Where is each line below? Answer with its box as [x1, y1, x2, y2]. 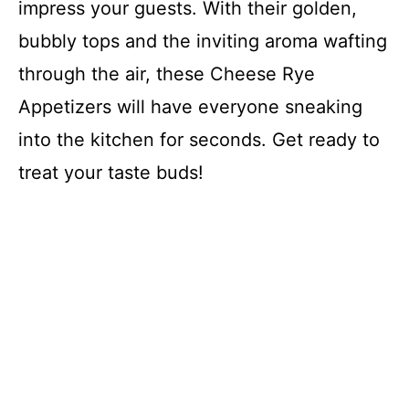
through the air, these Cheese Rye [18, 63, 315, 85]
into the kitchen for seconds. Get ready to [18, 129, 380, 151]
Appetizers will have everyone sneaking [18, 96, 362, 118]
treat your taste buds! [18, 162, 204, 184]
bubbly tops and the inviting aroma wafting [18, 30, 387, 52]
